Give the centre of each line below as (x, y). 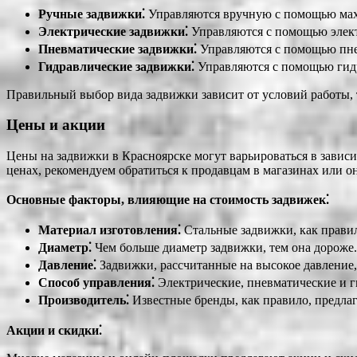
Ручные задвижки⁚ (92, 14)
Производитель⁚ (84, 300)
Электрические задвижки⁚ (113, 31)
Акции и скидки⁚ (54, 330)
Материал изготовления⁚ (110, 229)
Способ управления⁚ (96, 282)
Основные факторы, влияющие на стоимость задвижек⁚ (168, 199)
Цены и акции (56, 125)
